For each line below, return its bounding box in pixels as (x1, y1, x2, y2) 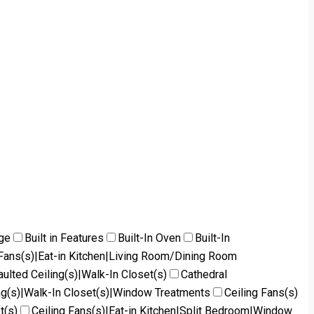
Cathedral (181, 267, 227, 281)
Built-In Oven (118, 231, 181, 245)
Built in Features (25, 231, 104, 245)
